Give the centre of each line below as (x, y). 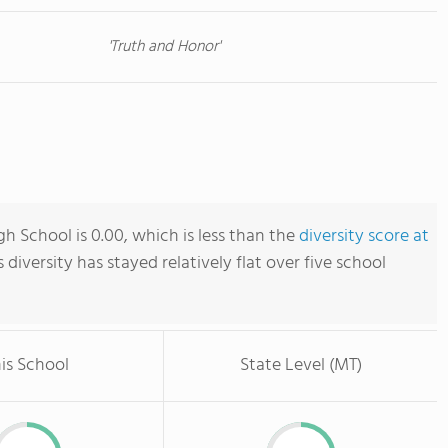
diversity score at (364, 236)
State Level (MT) (300, 365)
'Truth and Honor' (163, 47)
